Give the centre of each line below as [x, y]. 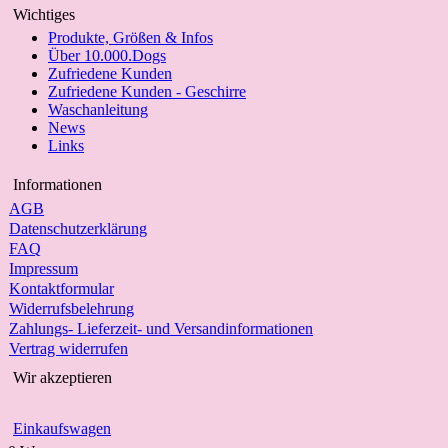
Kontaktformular [61, 288]
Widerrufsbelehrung [71, 308]
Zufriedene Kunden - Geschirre [147, 91]
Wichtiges [44, 14]
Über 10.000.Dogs [107, 55]
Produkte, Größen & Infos [130, 37]
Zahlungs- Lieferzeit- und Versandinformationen [161, 328]
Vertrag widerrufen [68, 348]
